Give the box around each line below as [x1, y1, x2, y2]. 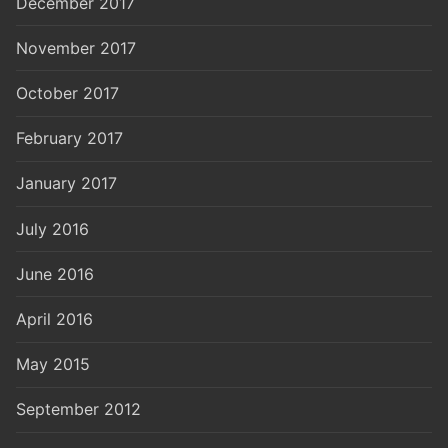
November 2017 [16, 37, 136, 58]
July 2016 [16, 218, 89, 239]
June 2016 [16, 263, 94, 284]
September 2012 [16, 399, 141, 420]
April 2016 [16, 308, 93, 329]
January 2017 [16, 173, 117, 194]
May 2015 [16, 354, 90, 375]
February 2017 [16, 128, 123, 149]
